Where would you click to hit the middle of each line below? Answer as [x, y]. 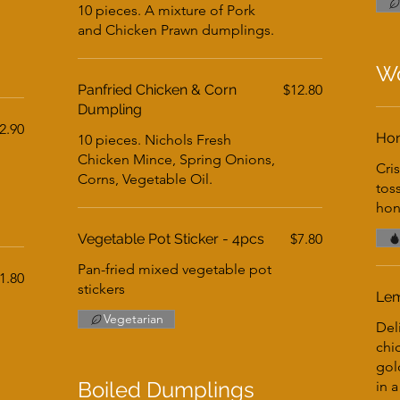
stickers [102, 289]
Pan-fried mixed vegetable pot [175, 269]
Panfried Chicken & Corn [158, 90]
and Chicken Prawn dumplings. [176, 30]
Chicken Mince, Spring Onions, [177, 159]
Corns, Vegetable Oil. [146, 179]
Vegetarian [134, 319]
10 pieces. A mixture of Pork [167, 10]
